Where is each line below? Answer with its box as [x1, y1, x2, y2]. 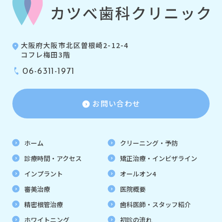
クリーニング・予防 [120, 138, 178, 148]
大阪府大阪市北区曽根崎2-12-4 [21, 40, 129, 50]
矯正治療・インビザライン [120, 153, 198, 163]
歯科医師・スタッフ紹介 [120, 199, 191, 209]
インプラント [24, 168, 63, 178]
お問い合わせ [92, 98, 141, 109]
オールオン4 [120, 168, 156, 178]
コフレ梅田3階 [21, 49, 70, 59]
